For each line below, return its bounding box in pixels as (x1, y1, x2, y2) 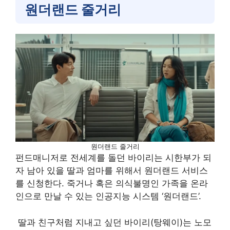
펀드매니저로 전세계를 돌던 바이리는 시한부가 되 (15, 152, 212, 163)
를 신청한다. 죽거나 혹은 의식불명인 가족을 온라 (15, 178, 208, 188)
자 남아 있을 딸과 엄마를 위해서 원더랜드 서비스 (15, 165, 208, 176)
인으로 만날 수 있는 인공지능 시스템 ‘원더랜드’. (15, 191, 201, 201)
